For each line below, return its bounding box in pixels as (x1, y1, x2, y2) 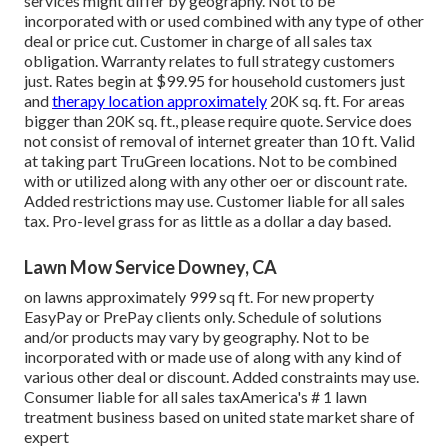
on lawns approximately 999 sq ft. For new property (24, 287, 374, 307)
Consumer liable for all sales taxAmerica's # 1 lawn (24, 387, 367, 407)
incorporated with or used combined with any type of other (24, 11, 424, 31)
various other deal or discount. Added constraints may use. (24, 367, 419, 387)
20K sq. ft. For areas (267, 91, 405, 111)
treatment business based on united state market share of (24, 407, 415, 427)
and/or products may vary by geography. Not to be (24, 327, 369, 347)
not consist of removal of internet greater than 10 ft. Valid (24, 131, 415, 151)
